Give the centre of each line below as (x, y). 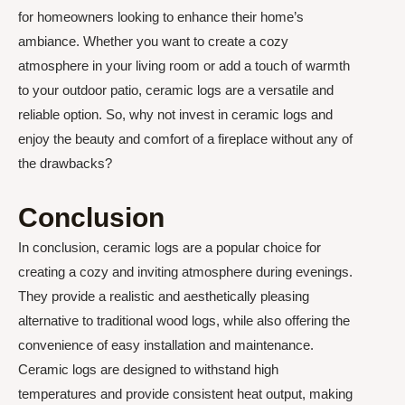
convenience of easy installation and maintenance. (166, 344)
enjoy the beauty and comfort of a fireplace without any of (185, 139)
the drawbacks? (65, 164)
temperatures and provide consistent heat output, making (185, 393)
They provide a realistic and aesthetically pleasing (164, 296)
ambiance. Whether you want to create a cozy (153, 42)
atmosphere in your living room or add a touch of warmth (184, 66)
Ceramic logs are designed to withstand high (148, 369)
